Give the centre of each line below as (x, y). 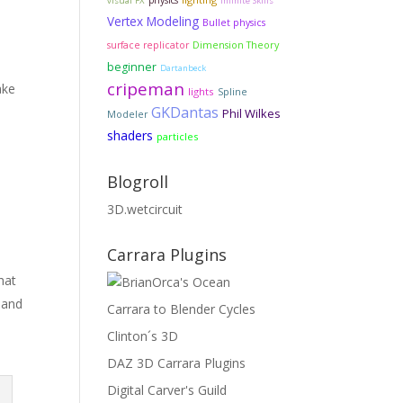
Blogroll (138, 182)
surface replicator (148, 45)
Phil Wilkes (252, 113)
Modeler (128, 114)
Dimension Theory (236, 45)
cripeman (146, 89)
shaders (130, 135)
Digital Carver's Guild (167, 390)
